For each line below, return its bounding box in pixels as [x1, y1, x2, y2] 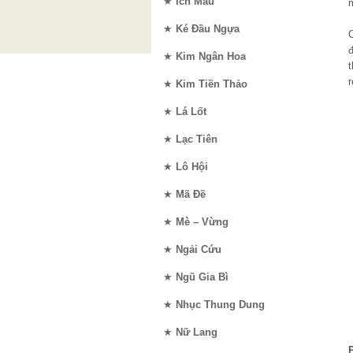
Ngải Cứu [176, 243, 221, 255]
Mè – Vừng [176, 216, 229, 228]
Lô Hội [176, 161, 208, 173]
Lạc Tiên [176, 133, 217, 145]
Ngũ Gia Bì [176, 271, 229, 283]
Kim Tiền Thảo [176, 78, 247, 90]
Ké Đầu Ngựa [176, 23, 240, 35]
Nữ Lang [176, 326, 217, 338]
